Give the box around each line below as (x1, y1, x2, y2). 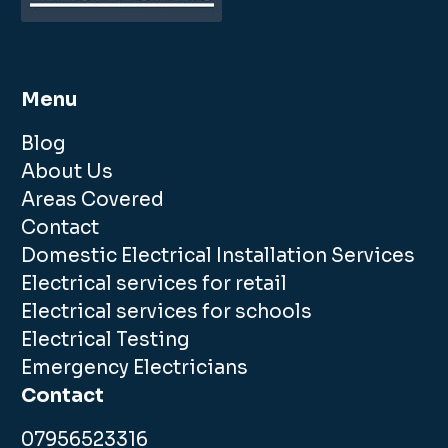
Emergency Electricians (21, 356, 249, 381)
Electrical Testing (21, 328, 191, 353)
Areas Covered (21, 188, 165, 213)
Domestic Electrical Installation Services (21, 244, 416, 269)
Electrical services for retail (21, 272, 288, 297)
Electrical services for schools (21, 300, 313, 325)
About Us (21, 160, 114, 185)
